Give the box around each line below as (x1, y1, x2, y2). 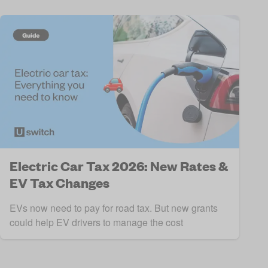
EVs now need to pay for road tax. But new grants (10, 201, 218, 215)
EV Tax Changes (10, 174, 109, 192)
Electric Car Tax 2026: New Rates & (10, 157, 228, 175)
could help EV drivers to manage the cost (10, 215, 183, 230)
